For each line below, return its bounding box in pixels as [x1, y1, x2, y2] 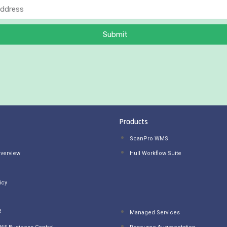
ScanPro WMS [129, 135, 168, 142]
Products [119, 117, 148, 127]
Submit [102, 29, 128, 39]
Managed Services [129, 209, 180, 216]
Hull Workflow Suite [129, 150, 181, 157]
